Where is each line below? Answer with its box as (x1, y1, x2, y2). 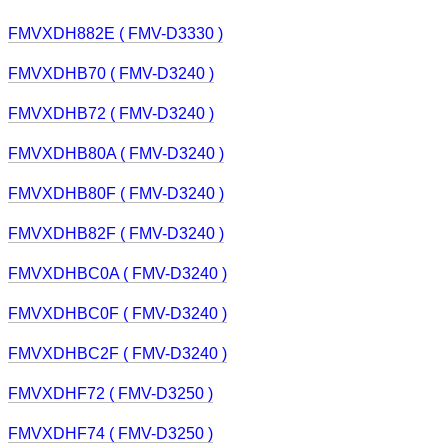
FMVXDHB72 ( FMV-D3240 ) (8, 105, 214, 122)
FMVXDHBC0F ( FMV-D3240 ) (8, 305, 227, 322)
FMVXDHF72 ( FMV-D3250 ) (8, 385, 213, 402)
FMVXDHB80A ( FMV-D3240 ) (8, 145, 224, 162)
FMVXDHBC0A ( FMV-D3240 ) (8, 265, 227, 282)
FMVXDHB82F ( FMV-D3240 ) (8, 225, 224, 242)
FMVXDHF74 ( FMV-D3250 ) (8, 425, 213, 442)
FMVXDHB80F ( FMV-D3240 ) (8, 185, 224, 202)
